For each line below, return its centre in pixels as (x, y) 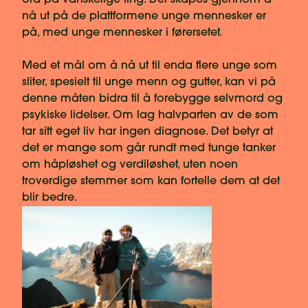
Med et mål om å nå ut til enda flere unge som (150, 66)
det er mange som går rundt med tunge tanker (149, 149)
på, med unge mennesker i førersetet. (122, 33)
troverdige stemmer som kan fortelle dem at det (151, 182)
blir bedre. (49, 198)
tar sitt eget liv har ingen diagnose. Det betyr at (147, 132)
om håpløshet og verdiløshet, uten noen (130, 165)
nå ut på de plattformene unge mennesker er (144, 17)
